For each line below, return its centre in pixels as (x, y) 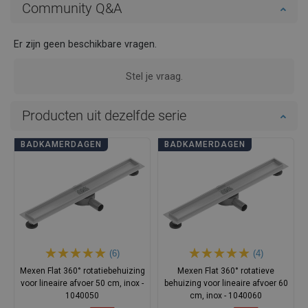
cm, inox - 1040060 (226, 296)
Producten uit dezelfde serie (104, 116)
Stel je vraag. (154, 77)
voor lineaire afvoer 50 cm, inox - (82, 284)
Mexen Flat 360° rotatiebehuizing (82, 271)
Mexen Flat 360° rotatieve (226, 271)
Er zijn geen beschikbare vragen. (85, 44)
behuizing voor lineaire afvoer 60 (226, 284)
